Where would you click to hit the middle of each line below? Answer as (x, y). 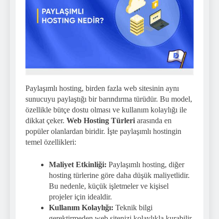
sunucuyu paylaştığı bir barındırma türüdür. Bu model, (109, 99)
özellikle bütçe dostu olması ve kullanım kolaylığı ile (106, 109)
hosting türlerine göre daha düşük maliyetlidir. (119, 175)
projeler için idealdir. (80, 197)
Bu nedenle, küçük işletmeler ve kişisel (109, 186)
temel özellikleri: (51, 142)
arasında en (153, 120)
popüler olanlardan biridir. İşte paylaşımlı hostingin (103, 131)
